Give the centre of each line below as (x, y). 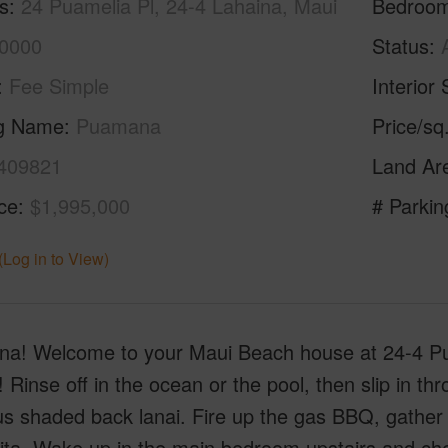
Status (401, 45)
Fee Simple (58, 85)
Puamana (118, 125)
